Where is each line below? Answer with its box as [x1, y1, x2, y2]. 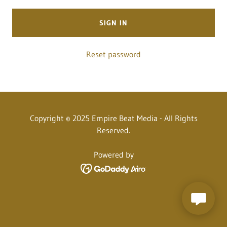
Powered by [93, 149, 134, 160]
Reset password [86, 49, 141, 59]
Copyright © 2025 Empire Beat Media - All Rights [29, 113, 198, 123]
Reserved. [97, 125, 130, 135]
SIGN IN [99, 18, 128, 27]
